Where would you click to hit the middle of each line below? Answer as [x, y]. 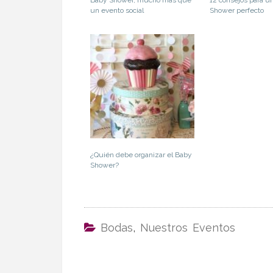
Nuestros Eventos [188, 228]
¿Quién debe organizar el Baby [141, 154]
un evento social [117, 10]
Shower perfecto [236, 10]
